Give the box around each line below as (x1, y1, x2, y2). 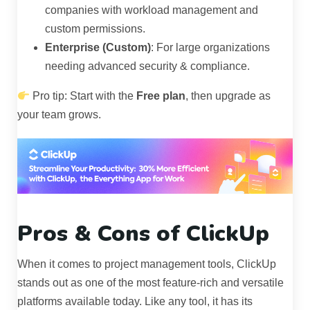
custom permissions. (45, 23, 145, 35)
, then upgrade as (185, 90, 271, 102)
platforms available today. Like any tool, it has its (17, 295, 253, 307)
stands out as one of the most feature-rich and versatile (17, 277, 284, 289)
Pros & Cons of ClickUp (17, 219, 269, 248)
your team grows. (17, 109, 101, 121)
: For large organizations (151, 42, 270, 54)
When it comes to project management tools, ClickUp (17, 258, 276, 270)
